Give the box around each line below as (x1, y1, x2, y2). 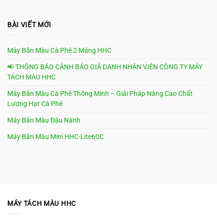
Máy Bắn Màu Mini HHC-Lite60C (7, 132, 104, 140)
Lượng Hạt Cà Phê (7, 99, 62, 108)
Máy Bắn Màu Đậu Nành (7, 116, 80, 124)
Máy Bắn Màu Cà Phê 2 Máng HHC (7, 46, 111, 54)
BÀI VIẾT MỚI (7, 21, 52, 29)
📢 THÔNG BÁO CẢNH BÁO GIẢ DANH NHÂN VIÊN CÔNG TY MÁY (7, 62, 202, 71)
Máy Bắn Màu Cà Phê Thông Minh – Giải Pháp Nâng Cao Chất (7, 89, 193, 97)
